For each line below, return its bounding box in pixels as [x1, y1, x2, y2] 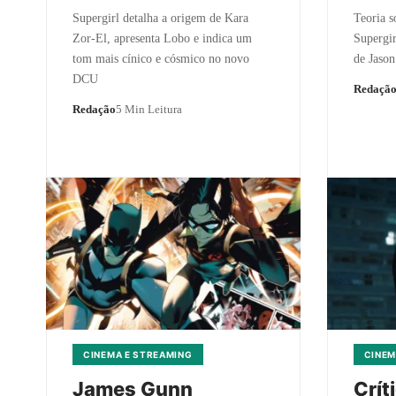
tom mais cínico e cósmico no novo [72, 51, 249, 65]
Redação [72, 102, 116, 116]
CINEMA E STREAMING [83, 349, 193, 360]
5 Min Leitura [116, 102, 182, 116]
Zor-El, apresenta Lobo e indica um [72, 31, 252, 45]
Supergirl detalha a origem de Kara [72, 11, 248, 25]
